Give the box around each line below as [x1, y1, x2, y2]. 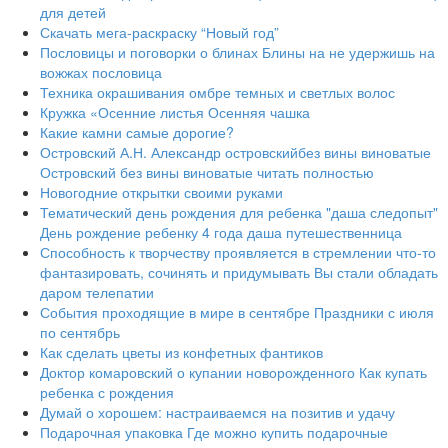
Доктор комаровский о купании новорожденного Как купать [40, 362, 427, 382]
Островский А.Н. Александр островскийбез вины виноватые [40, 142, 431, 162]
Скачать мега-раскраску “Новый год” [40, 22, 279, 42]
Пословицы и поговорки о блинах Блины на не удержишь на [40, 42, 435, 62]
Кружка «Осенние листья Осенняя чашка [40, 102, 310, 122]
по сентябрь [40, 322, 120, 342]
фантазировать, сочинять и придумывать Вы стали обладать [40, 262, 438, 282]
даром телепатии [40, 282, 154, 302]
